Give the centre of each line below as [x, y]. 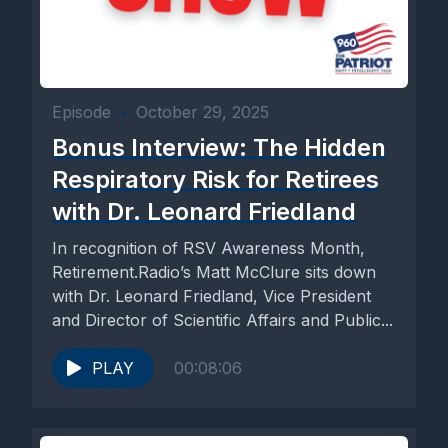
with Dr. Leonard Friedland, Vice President [211, 296]
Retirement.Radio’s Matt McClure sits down [214, 272]
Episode [81, 112]
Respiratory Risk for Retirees [215, 179]
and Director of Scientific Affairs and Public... [222, 320]
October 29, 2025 [202, 112]
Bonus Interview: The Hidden [219, 147]
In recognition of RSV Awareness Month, [208, 248]
